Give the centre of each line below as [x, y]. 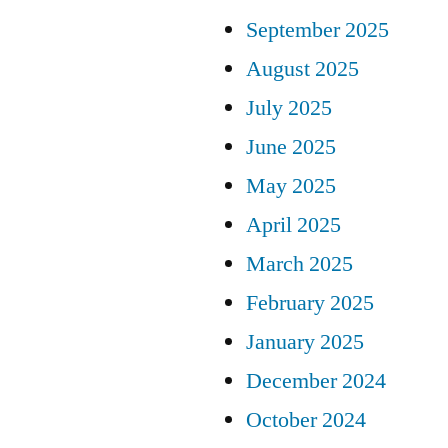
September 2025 [317, 29]
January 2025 [305, 341]
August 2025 [302, 68]
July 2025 [289, 107]
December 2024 [316, 380]
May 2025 [291, 185]
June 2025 [291, 146]
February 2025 [310, 302]
